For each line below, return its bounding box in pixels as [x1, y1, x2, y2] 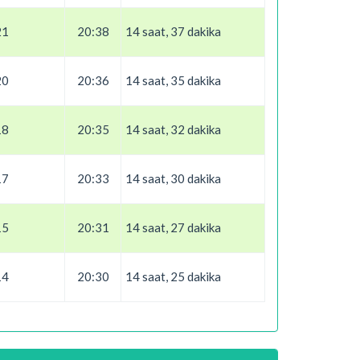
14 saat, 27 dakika [125, 220, 221, 235]
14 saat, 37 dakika [125, 24, 221, 39]
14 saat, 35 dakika [125, 73, 221, 88]
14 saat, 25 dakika [125, 269, 221, 284]
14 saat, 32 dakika [125, 122, 221, 137]
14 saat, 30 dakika [125, 171, 221, 186]
